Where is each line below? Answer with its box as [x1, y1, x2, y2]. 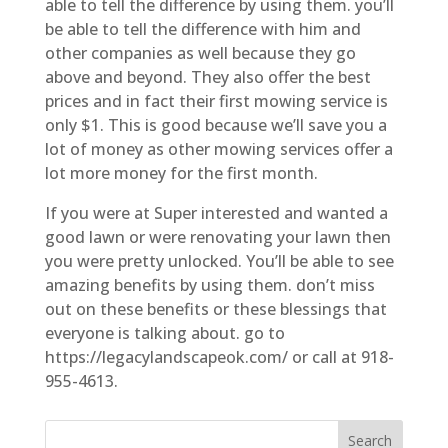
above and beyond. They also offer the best [44, 65, 371, 88]
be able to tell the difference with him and [44, 17, 361, 40]
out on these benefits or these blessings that [44, 297, 387, 320]
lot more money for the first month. [44, 161, 318, 184]
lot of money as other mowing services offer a [44, 137, 393, 160]
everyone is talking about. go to [44, 321, 285, 344]
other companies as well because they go [44, 41, 356, 64]
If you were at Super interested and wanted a [44, 201, 388, 224]
